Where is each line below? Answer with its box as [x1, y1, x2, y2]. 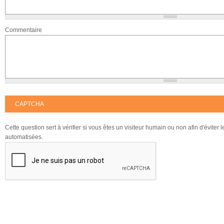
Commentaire [5, 26, 42, 33]
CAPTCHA [15, 100, 44, 107]
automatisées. [5, 133, 43, 140]
